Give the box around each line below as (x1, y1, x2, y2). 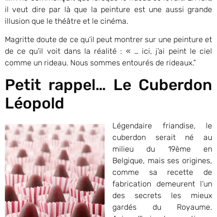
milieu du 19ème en (112, 144, 212, 154)
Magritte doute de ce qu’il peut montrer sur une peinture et (5, 34, 212, 44)
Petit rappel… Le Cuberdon (5, 76, 212, 94)
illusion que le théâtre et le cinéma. (5, 16, 128, 26)
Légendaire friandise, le (112, 121, 212, 131)
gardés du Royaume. (112, 202, 212, 212)
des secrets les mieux (112, 191, 212, 201)
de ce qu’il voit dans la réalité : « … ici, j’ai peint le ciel (5, 46, 212, 56)
